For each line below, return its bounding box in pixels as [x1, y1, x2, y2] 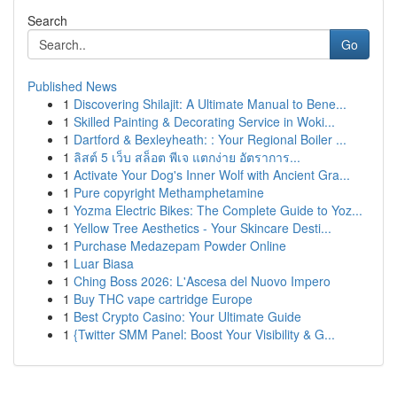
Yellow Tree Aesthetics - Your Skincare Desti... [74, 219, 331, 237]
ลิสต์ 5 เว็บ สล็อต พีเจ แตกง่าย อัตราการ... [74, 148, 300, 166]
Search [27, 12, 67, 29]
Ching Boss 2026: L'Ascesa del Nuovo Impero [74, 272, 331, 290]
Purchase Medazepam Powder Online [74, 237, 286, 254]
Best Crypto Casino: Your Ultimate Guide [74, 307, 301, 325]
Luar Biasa [74, 254, 134, 272]
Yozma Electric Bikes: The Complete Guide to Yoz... [74, 201, 362, 219]
